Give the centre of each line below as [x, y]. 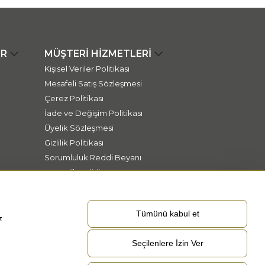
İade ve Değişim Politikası [93, 113]
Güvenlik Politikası [78, 172]
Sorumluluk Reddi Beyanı [93, 157]
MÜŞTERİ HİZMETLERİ [98, 54]
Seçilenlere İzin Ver [167, 243]
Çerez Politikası [74, 98]
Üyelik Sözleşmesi [79, 128]
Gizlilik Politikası [74, 143]
